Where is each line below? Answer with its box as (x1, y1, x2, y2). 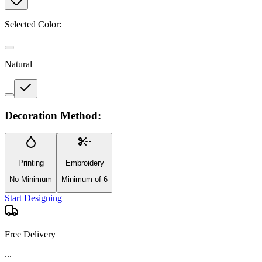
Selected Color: (5, 19, 61, 29)
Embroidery (65, 158, 104, 167)
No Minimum (9, 174, 52, 184)
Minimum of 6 (61, 174, 108, 184)
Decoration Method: (5, 109, 101, 122)
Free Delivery (5, 229, 56, 240)
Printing (18, 158, 44, 167)
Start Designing (5, 193, 62, 204)
